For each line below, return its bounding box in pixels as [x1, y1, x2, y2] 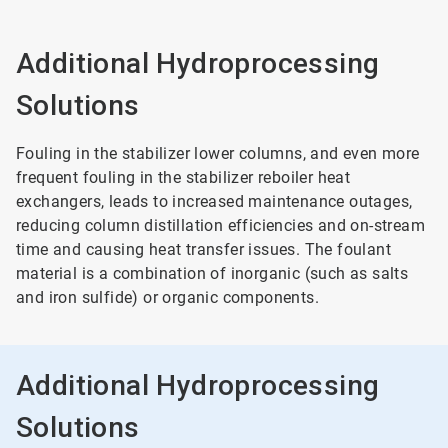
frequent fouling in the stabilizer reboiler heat [16, 168, 351, 187]
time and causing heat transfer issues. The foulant [16, 240, 391, 259]
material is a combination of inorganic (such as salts [16, 264, 409, 283]
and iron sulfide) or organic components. [16, 288, 319, 307]
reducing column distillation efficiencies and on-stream [16, 216, 425, 235]
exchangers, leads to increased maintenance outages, [16, 192, 413, 211]
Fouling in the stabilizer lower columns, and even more [16, 144, 420, 163]
